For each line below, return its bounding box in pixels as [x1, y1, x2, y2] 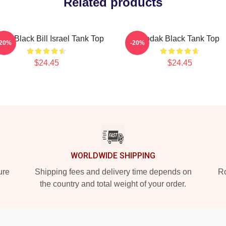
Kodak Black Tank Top [140, 34, 219, 43]
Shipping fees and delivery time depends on [34, 167, 192, 176]
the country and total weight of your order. [40, 180, 186, 188]
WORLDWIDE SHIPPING [71, 151, 155, 160]
